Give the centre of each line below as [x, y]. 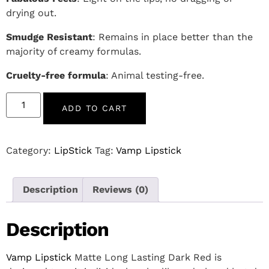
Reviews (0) [120, 190]
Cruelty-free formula [56, 76]
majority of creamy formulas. [74, 52]
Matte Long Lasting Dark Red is [147, 258]
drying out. [31, 13]
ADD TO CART [95, 108]
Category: [30, 151]
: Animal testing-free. [155, 76]
